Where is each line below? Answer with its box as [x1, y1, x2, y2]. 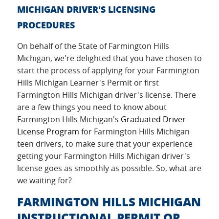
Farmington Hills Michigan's [17, 114, 121, 125]
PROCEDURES [17, 19, 75, 31]
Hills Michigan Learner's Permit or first [17, 77, 159, 88]
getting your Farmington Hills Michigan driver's [17, 151, 190, 161]
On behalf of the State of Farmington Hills [17, 41, 169, 51]
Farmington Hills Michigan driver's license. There [17, 89, 196, 100]
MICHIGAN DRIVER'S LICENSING [17, 3, 155, 16]
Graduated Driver [121, 114, 186, 125]
